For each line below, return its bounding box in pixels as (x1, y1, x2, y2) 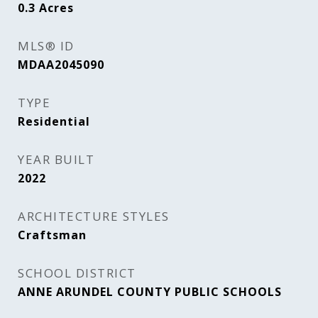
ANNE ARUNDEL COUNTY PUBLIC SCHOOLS (18, 284, 282, 300)
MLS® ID (18, 38, 75, 54)
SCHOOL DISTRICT (18, 265, 136, 281)
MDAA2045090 (18, 57, 104, 72)
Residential (18, 114, 90, 129)
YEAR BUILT (18, 151, 94, 168)
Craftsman (18, 227, 87, 243)
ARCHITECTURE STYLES (18, 208, 170, 224)
